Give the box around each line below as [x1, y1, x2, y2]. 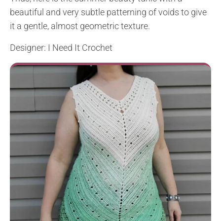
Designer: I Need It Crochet [10, 42, 112, 53]
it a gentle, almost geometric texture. [10, 20, 150, 31]
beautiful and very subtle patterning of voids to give [10, 6, 207, 17]
